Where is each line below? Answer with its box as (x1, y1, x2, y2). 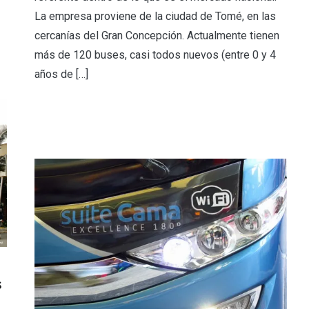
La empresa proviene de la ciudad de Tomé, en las (34, 10, 276, 23)
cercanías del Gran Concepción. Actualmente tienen (34, 29, 279, 43)
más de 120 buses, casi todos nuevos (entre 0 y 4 (34, 48, 276, 62)
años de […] (34, 68, 88, 81)
